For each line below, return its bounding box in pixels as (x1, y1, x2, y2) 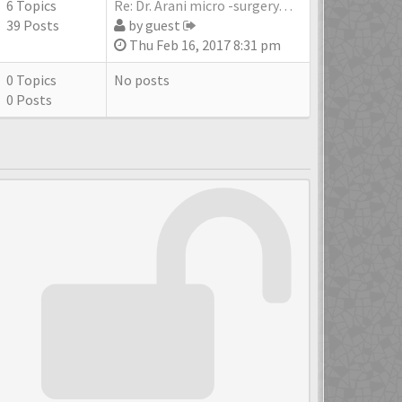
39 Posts (6, 16, 59, 34)
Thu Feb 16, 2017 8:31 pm (127, 36, 281, 54)
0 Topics (6, 71, 59, 89)
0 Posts (6, 91, 52, 109)
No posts (114, 71, 172, 89)
